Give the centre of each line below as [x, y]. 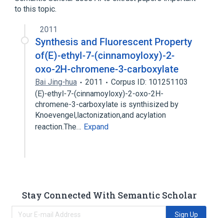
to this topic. [36, 9]
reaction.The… [59, 127]
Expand [96, 127]
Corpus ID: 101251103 [149, 82]
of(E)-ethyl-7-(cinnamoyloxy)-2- [105, 55]
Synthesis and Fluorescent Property [114, 42]
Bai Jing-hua [56, 82]
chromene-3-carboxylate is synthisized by [107, 104]
